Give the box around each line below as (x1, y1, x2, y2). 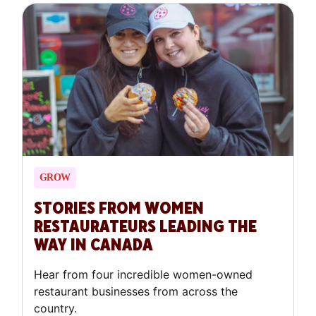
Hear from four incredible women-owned (33, 267, 253, 282)
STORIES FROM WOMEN (33, 197, 204, 220)
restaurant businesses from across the (33, 284, 238, 299)
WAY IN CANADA (33, 234, 153, 257)
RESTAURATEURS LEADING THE (33, 216, 257, 238)
